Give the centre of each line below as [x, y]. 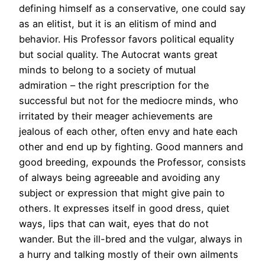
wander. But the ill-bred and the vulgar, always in [131, 239]
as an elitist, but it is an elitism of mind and [118, 24]
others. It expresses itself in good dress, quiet [124, 209]
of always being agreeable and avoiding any [119, 178]
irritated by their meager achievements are [116, 116]
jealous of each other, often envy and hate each [128, 132]
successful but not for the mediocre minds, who [129, 101]
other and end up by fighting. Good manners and [131, 147]
